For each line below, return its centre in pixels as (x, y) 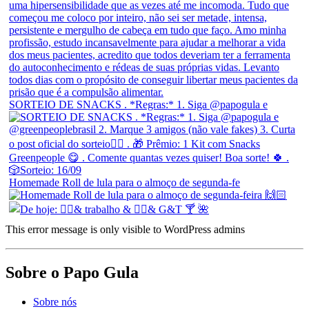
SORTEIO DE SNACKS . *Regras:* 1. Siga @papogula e (138, 105)
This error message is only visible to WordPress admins (125, 230)
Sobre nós (55, 301)
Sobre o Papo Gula (72, 272)
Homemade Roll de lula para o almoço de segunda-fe (124, 183)
